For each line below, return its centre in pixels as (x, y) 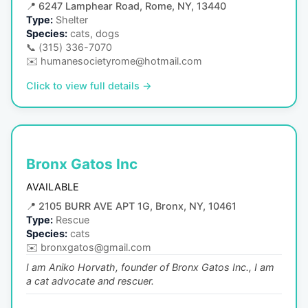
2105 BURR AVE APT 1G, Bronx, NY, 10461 (137, 206)
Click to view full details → (89, 85)
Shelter (72, 19)
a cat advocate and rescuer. (90, 281)
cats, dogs (95, 33)
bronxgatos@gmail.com (96, 247)
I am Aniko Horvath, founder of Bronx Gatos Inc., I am (150, 267)
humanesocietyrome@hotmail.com (121, 60)
